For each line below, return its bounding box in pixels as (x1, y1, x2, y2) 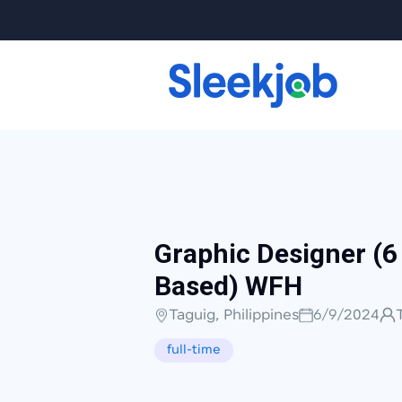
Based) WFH (154, 270, 302, 302)
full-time (167, 343, 221, 358)
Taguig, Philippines (169, 306, 299, 324)
